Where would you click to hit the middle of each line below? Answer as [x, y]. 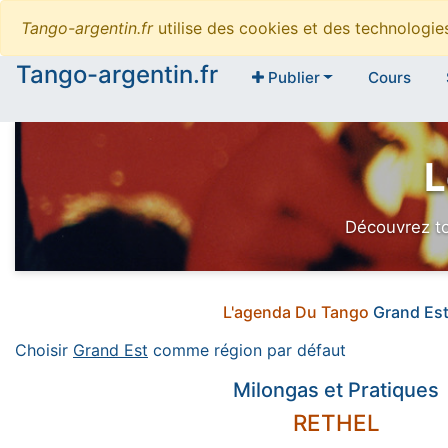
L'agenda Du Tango [298, 312]
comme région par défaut [247, 350]
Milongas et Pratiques [336, 390]
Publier [291, 78]
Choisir [44, 350]
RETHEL [336, 423]
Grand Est [110, 350]
